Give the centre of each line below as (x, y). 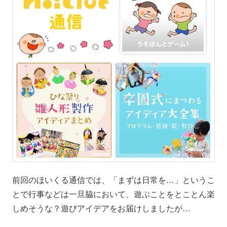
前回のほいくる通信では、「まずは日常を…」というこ (113, 180)
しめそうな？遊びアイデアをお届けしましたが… (101, 209)
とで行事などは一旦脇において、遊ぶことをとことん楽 (113, 194)
